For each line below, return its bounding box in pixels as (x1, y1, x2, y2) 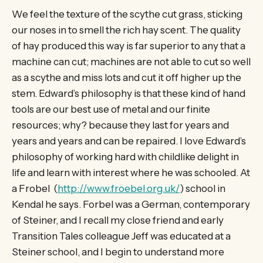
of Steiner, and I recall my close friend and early (12, 214, 224, 226)
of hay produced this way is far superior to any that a (12, 39, 245, 52)
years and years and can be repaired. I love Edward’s (12, 134, 246, 147)
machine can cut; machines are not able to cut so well (12, 55, 251, 68)
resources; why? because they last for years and (12, 119, 229, 131)
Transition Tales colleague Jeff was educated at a (12, 230, 231, 242)
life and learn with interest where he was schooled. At (12, 166, 250, 178)
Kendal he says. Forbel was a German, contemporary (12, 198, 250, 210)
